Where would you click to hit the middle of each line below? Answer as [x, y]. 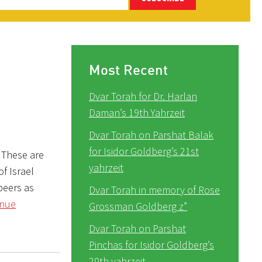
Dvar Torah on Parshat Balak [151, 135]
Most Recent [128, 69]
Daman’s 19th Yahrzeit [137, 112]
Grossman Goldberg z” [138, 206]
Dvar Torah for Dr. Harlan [143, 96]
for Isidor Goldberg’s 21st [144, 151]
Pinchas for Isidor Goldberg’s [151, 244]
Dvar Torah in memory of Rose [154, 189]
